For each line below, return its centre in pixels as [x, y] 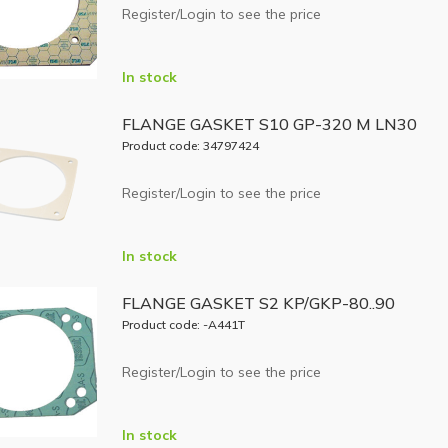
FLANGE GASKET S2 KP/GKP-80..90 [258, 303]
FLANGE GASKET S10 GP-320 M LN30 [269, 124]
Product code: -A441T [183, 324]
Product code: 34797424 [190, 145]
